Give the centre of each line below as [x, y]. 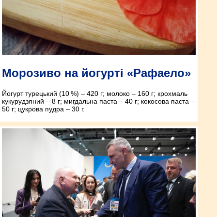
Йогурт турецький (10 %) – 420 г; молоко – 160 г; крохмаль [95, 93]
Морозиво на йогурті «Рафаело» [96, 73]
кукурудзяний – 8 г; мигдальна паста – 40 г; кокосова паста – [98, 101]
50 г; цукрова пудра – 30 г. [43, 109]
